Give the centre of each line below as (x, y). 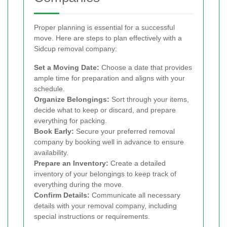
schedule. (49, 89)
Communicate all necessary (135, 195)
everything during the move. (79, 185)
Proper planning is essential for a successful (104, 28)
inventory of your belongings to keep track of (105, 174)
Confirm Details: (62, 195)
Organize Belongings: (72, 100)
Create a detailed (137, 163)
